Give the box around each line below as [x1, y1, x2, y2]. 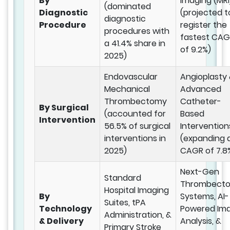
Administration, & [104, 209, 171, 221]
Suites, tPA [104, 197, 146, 209]
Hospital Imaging [104, 184, 169, 197]
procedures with [104, 25, 169, 37]
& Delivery [39, 215, 84, 227]
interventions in [104, 132, 166, 145]
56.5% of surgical [104, 120, 170, 132]
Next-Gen [180, 166, 219, 178]
